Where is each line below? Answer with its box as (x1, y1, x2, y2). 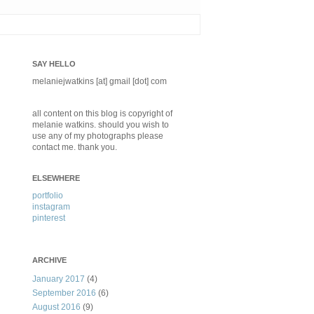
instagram (32, 202, 70, 212)
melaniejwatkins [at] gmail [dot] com (32, 76, 167, 87)
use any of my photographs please (32, 131, 163, 142)
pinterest (32, 213, 65, 224)
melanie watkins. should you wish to (32, 120, 169, 130)
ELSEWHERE (32, 174, 80, 183)
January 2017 (32, 274, 85, 285)
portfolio (32, 191, 63, 201)
